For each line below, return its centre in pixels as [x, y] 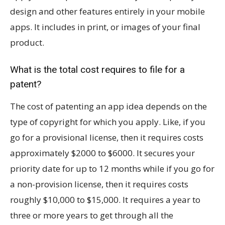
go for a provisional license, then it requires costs [107, 138]
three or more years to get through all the [92, 215]
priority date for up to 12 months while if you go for [112, 169]
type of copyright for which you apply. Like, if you [108, 122]
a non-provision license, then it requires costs [99, 184]
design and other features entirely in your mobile [107, 12]
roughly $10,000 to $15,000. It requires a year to [105, 200]
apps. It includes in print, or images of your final [105, 27]
